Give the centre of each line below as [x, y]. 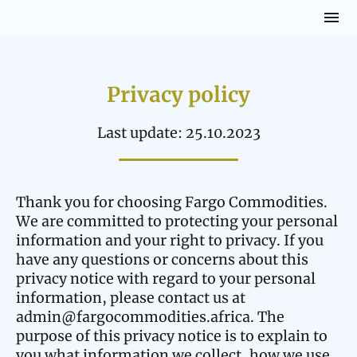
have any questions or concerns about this [162, 260]
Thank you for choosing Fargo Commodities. [172, 202]
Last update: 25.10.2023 [178, 133]
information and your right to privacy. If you [170, 241]
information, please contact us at [131, 298]
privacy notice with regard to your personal [166, 279]
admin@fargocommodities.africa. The [150, 317]
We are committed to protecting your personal [177, 222]
